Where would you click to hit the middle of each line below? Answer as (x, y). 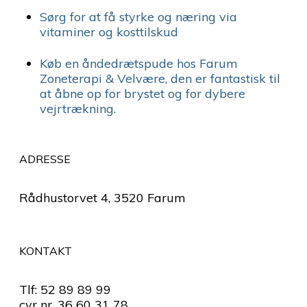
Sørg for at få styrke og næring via (138, 17)
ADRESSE (45, 159)
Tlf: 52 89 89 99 (65, 290)
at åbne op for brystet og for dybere (143, 94)
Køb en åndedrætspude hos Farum (139, 64)
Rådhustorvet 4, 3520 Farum (102, 198)
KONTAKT (46, 251)
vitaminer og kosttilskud (109, 32)
